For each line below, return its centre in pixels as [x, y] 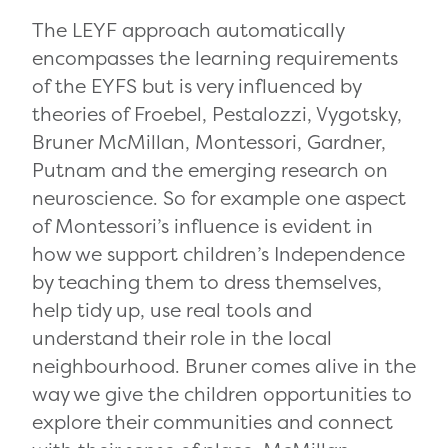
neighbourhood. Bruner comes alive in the [224, 366]
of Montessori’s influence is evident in [202, 226]
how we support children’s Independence [218, 254]
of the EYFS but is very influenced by [196, 86]
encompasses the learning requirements [215, 58]
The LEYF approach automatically [188, 30]
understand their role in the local [182, 338]
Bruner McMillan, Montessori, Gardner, [209, 142]
